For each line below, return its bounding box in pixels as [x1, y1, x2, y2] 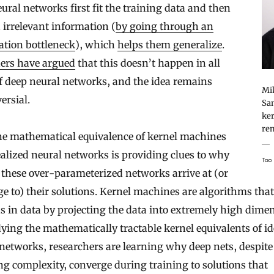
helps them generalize [117, 38, 222, 51]
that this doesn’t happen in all [75, 56, 220, 69]
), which [75, 38, 117, 51]
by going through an [116, 20, 213, 32]
